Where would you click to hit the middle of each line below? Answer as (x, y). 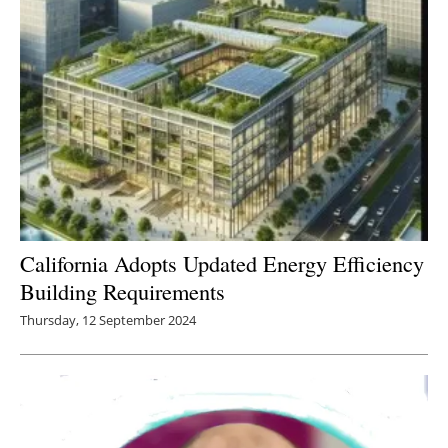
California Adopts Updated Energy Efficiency (222, 262)
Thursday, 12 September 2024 (108, 319)
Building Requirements (122, 290)
